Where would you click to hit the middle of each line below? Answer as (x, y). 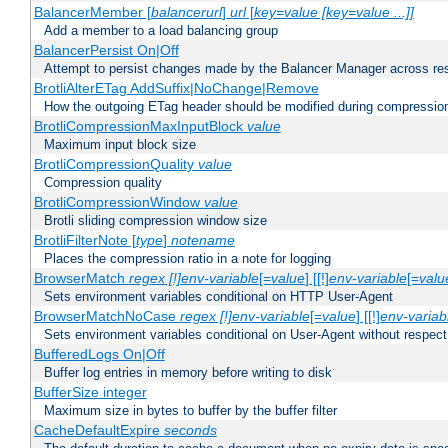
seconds (190, 430)
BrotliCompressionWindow (118, 202)
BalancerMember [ (92, 12)
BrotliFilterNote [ (84, 240)
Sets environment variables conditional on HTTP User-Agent (218, 297)
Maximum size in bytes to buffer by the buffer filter (190, 411)
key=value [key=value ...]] (333, 12)
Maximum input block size (120, 145)
